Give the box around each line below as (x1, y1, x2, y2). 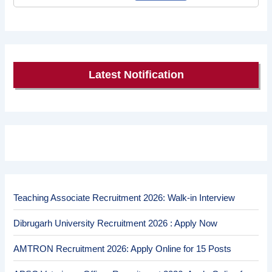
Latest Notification (88, 69, 184, 81)
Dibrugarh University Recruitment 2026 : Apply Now (13, 218, 218, 228)
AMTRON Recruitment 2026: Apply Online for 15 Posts (13, 243, 232, 254)
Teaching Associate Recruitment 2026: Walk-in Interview (13, 192, 236, 203)
